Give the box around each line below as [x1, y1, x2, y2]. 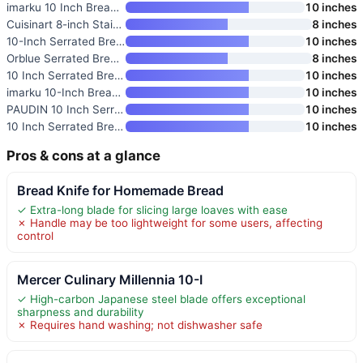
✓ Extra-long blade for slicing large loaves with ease [17, 203, 288, 216]
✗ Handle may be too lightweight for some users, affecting [17, 216, 322, 229]
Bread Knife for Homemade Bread [17, 181, 224, 199]
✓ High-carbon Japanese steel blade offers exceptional [17, 292, 305, 305]
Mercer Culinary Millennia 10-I [17, 271, 203, 288]
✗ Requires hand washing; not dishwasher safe [17, 318, 263, 331]
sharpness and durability [17, 305, 143, 318]
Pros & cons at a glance [6, 147, 160, 164]
